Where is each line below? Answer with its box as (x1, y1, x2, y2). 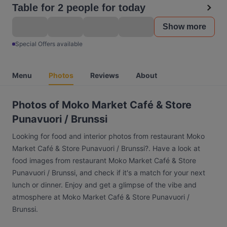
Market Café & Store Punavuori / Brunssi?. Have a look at (12, 144, 200, 153)
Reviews (90, 71, 119, 80)
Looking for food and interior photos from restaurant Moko (12, 132, 205, 140)
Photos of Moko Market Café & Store (12, 99, 192, 111)
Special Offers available (15, 40, 83, 48)
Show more (163, 22, 206, 31)
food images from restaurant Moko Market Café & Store (12, 156, 196, 165)
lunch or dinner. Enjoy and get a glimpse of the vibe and (12, 180, 197, 189)
